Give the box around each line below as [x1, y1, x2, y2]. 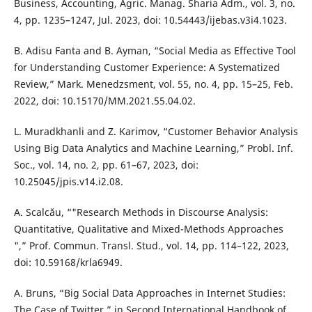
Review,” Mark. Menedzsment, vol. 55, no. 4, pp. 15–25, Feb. [13, 77, 293, 91]
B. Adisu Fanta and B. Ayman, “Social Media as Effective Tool [13, 44, 296, 58]
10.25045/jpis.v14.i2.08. [13, 175, 123, 189]
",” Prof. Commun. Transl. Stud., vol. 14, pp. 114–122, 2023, [13, 239, 289, 253]
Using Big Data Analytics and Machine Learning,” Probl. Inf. [13, 141, 293, 155]
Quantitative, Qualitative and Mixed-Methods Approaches [13, 222, 283, 236]
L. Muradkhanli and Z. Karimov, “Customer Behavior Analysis [13, 125, 298, 139]
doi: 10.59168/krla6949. [13, 256, 123, 270]
